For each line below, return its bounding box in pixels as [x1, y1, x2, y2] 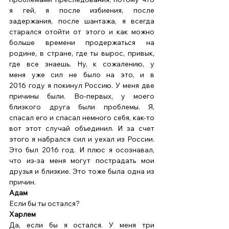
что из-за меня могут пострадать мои [9, 156, 154, 166]
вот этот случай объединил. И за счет [9, 124, 154, 133]
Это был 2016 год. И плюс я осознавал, [9, 145, 154, 155]
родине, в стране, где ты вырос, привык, [9, 49, 154, 58]
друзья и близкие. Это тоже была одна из [9, 167, 154, 176]
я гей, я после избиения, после [9, 6, 154, 15]
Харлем [9, 210, 36, 219]
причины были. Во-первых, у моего [9, 91, 154, 101]
